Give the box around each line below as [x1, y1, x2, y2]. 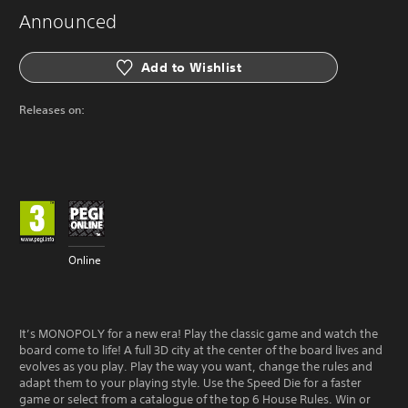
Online [68, 252, 101, 268]
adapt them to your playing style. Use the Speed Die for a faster [19, 375, 362, 391]
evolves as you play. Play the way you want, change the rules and [19, 359, 372, 374]
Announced [19, 11, 117, 32]
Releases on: [19, 102, 85, 117]
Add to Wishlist [141, 58, 241, 76]
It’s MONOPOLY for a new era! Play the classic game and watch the [19, 326, 378, 342]
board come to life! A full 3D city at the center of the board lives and [19, 342, 382, 358]
